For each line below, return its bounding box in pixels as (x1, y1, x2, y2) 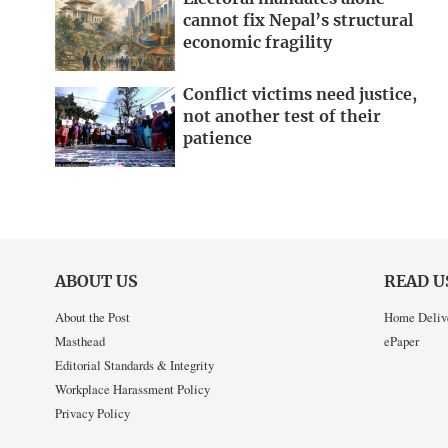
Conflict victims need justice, (183, 86, 417, 103)
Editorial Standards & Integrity (55, 356, 214, 375)
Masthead (55, 332, 105, 351)
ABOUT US (55, 273, 138, 290)
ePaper (383, 332, 419, 351)
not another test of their (183, 108, 381, 125)
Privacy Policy (55, 404, 130, 423)
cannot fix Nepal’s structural (183, 13, 413, 30)
